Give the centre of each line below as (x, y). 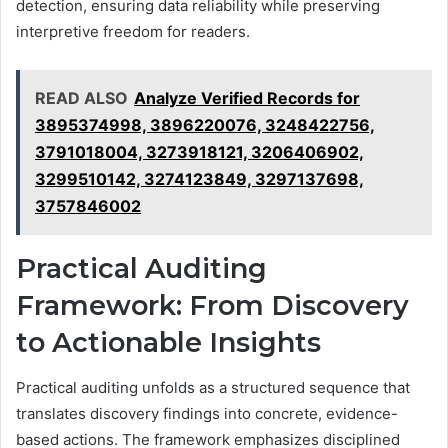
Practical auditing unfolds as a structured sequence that (213, 387)
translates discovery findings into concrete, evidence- (207, 413)
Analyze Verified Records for (247, 98)
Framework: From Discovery (212, 306)
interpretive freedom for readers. (133, 32)
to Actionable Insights (168, 343)
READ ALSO (81, 98)
